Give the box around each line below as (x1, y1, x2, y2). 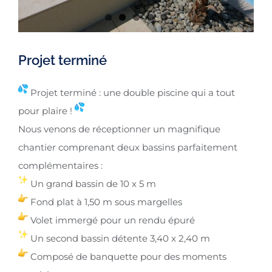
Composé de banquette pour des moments (28, 251, 226, 262)
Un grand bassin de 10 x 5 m (28, 178, 156, 189)
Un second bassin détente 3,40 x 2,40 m (28, 233, 210, 244)
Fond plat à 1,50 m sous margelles (28, 196, 182, 208)
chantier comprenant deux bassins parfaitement (18, 141, 237, 153)
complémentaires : (18, 160, 103, 171)
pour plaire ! (18, 105, 75, 117)
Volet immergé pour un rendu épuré (28, 214, 195, 226)
